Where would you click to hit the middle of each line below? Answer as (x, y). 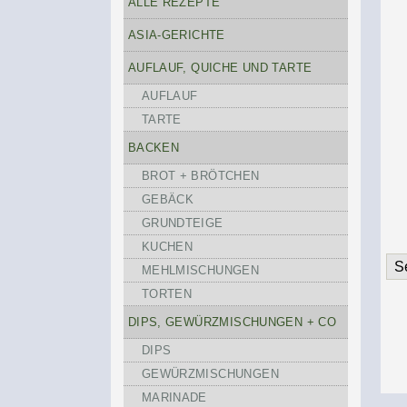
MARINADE (174, 397)
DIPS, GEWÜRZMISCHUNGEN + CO (232, 322)
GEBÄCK (168, 199)
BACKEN (154, 148)
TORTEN (167, 294)
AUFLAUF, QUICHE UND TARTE (220, 68)
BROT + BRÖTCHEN (200, 176)
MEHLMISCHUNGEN (200, 270)
